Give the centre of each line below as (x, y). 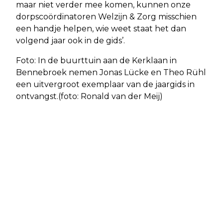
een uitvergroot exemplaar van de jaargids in (105, 85)
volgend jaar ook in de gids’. (70, 41)
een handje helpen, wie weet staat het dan (101, 29)
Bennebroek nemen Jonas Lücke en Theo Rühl (111, 73)
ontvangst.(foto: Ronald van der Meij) (89, 97)
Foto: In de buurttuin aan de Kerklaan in (96, 61)
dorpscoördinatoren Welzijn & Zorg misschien (106, 17)
